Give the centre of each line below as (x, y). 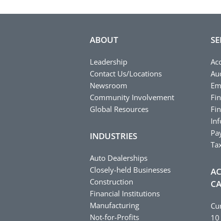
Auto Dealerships (119, 158)
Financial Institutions (125, 193)
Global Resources (119, 109)
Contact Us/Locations (126, 73)
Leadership (109, 61)
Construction (111, 181)
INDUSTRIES (113, 136)
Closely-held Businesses (130, 169)
